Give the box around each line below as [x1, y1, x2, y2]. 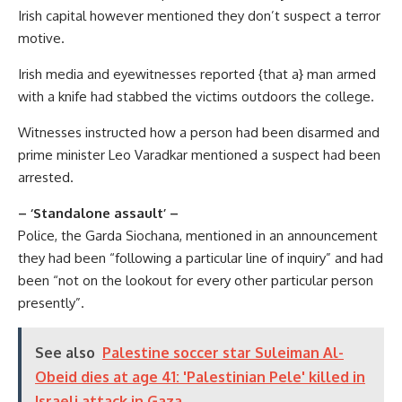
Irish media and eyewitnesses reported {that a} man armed [18, 65, 376, 83]
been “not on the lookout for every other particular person [18, 271, 373, 289]
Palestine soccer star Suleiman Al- [102, 343, 344, 362]
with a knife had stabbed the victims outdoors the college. [18, 87, 374, 105]
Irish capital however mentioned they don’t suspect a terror [18, 6, 380, 24]
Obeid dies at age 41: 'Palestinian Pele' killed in [35, 367, 365, 386]
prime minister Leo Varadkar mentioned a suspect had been [18, 145, 380, 163]
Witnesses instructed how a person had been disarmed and [18, 123, 380, 141]
